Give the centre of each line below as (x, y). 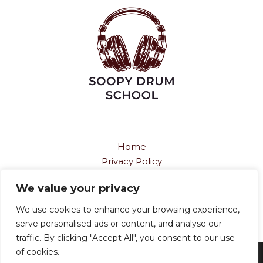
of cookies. (38, 252)
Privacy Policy (131, 161)
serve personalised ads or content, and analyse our (119, 224)
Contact (131, 205)
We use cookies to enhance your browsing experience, (128, 210)
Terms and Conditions (131, 176)
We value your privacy (78, 188)
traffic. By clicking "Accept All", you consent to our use (125, 238)
